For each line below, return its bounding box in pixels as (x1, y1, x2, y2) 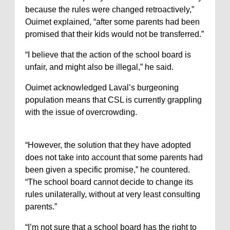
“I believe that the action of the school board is (25, 50, 191, 59)
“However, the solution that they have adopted (25, 141, 191, 149)
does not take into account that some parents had (25, 153, 203, 162)
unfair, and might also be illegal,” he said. (25, 63, 174, 71)
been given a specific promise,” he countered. (25, 165, 190, 174)
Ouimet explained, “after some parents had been (25, 17, 200, 26)
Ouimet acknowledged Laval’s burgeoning (25, 83, 179, 92)
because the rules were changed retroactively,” (25, 5, 194, 14)
